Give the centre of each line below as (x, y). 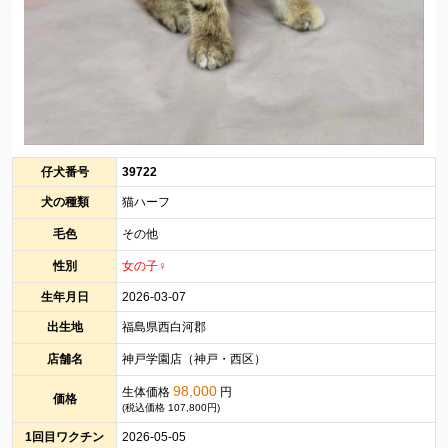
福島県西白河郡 (164, 326)
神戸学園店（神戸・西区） (194, 358)
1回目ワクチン (64, 436)
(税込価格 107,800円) (171, 407)
